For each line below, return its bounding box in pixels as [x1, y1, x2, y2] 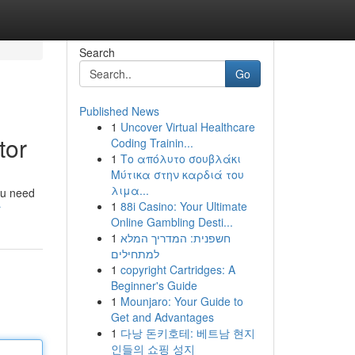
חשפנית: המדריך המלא [120, 230, 231, 246]
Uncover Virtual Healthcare [120, 119, 255, 135]
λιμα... [110, 182, 149, 198]
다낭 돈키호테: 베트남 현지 [120, 325, 255, 341]
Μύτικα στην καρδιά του [110, 166, 244, 182]
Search [78, 44, 115, 60]
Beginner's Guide [110, 277, 197, 293]
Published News [78, 103, 159, 119]
